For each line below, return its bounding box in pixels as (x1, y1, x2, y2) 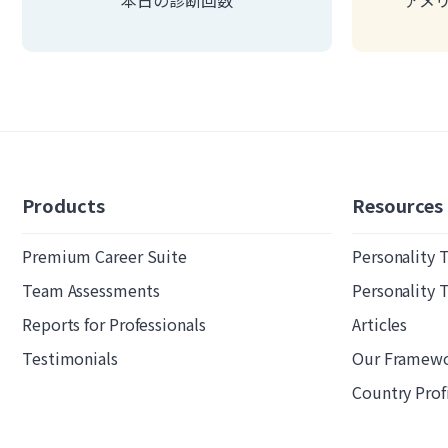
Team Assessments (22, 278, 160, 302)
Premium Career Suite (22, 244, 187, 268)
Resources (352, 192, 443, 218)
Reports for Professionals (22, 312, 206, 336)
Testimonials (22, 346, 118, 370)
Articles (352, 312, 408, 336)
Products (22, 192, 105, 218)
